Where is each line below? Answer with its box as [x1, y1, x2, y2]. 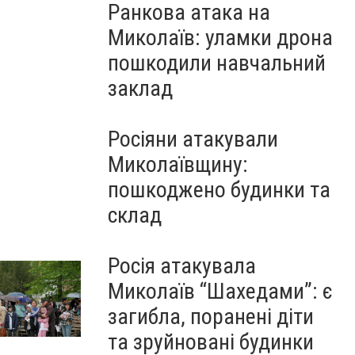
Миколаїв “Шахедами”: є [108, 278, 333, 304]
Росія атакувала [108, 253, 256, 279]
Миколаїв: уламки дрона [108, 25, 333, 51]
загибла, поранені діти [108, 303, 314, 330]
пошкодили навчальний [108, 50, 326, 76]
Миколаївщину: [108, 151, 248, 177]
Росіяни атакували [108, 126, 278, 152]
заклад [108, 75, 173, 101]
